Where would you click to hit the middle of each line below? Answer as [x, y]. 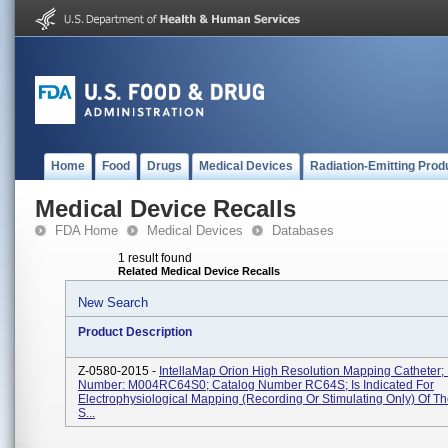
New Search [113, 302]
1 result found [155, 258]
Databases [303, 230]
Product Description [135, 332]
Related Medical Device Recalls [199, 271]
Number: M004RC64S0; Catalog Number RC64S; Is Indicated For [256, 385]
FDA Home [86, 230]
